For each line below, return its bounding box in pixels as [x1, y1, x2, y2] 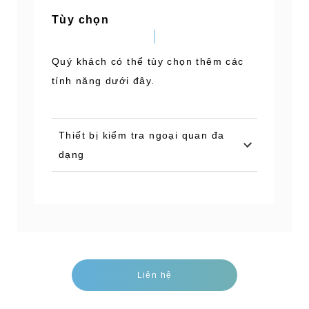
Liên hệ [137, 270, 172, 280]
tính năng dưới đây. [52, 75, 155, 86]
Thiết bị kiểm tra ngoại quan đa [59, 130, 225, 141]
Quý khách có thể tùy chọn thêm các [52, 56, 244, 67]
